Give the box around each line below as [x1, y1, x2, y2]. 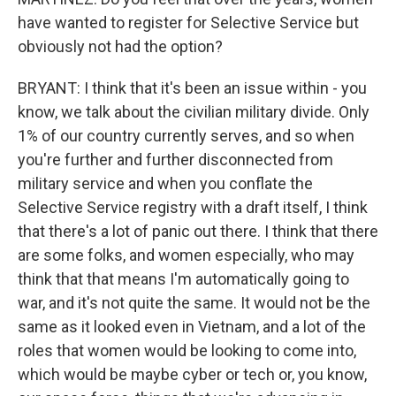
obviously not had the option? [18, 37, 223, 56]
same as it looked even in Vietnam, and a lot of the [18, 317, 366, 336]
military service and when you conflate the [18, 174, 313, 193]
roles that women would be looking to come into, [18, 341, 356, 360]
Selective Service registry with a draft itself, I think [18, 198, 368, 217]
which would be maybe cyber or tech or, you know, [18, 365, 367, 384]
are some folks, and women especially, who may [18, 246, 354, 264]
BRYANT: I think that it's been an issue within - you [18, 79, 367, 97]
